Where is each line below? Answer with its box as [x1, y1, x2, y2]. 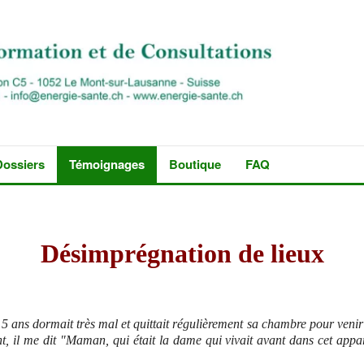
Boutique [169, 155, 221, 174]
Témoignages [69, 155, 145, 174]
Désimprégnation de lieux [40, 239, 324, 269]
